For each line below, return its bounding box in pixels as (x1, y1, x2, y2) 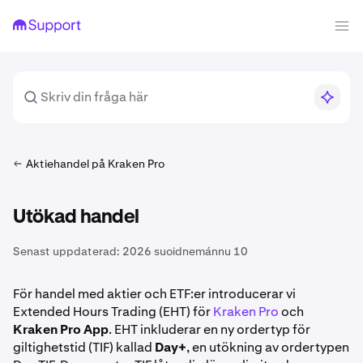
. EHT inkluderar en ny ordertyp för (109, 321, 310, 338)
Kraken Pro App (13, 321, 109, 338)
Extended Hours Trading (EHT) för (13, 303, 213, 320)
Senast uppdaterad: (13, 244, 120, 258)
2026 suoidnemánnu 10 (122, 244, 248, 258)
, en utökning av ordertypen (186, 339, 349, 356)
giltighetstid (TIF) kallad (13, 339, 155, 356)
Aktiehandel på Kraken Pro (26, 156, 164, 171)
